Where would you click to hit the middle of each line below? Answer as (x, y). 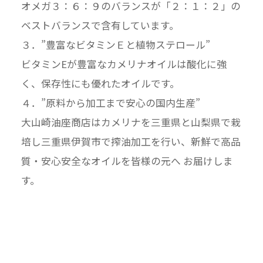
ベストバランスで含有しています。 (100, 26)
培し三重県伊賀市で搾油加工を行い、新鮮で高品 (131, 142)
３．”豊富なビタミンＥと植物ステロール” (115, 45)
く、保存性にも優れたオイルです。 (100, 84)
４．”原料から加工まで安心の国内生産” (110, 103)
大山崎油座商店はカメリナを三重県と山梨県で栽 (131, 122)
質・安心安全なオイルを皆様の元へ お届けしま (127, 161)
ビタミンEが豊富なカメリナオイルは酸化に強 (124, 64)
